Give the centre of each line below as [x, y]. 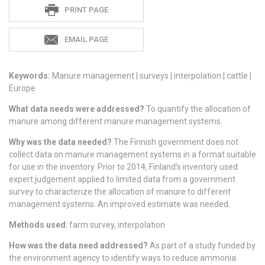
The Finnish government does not [175, 142]
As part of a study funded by [202, 246]
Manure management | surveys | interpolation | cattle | [152, 76]
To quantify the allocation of [198, 109]
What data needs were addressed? [77, 109]
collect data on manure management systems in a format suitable [132, 155]
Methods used [37, 225]
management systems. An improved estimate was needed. [119, 204]
